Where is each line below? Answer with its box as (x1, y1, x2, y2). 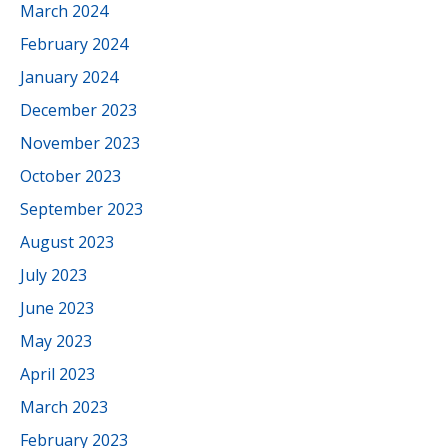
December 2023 (20, 99, 137, 121)
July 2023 (20, 264, 87, 286)
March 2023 (20, 396, 108, 418)
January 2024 (20, 66, 118, 88)
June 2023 (20, 297, 94, 319)
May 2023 (20, 330, 92, 352)
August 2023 (20, 231, 114, 253)
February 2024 (20, 33, 128, 55)
